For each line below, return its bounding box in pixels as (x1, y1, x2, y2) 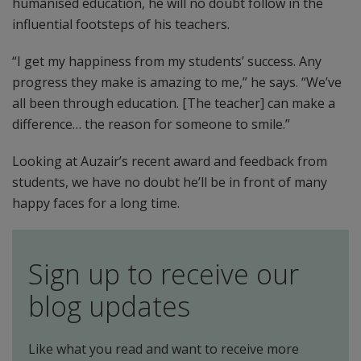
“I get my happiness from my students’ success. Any (12, 52, 322, 70)
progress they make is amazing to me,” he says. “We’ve (12, 73, 342, 91)
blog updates (28, 288, 190, 325)
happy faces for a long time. (12, 194, 180, 212)
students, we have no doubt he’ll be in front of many (12, 173, 327, 191)
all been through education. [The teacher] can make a (12, 94, 335, 112)
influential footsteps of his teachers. (12, 15, 230, 33)
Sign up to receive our (28, 255, 299, 293)
